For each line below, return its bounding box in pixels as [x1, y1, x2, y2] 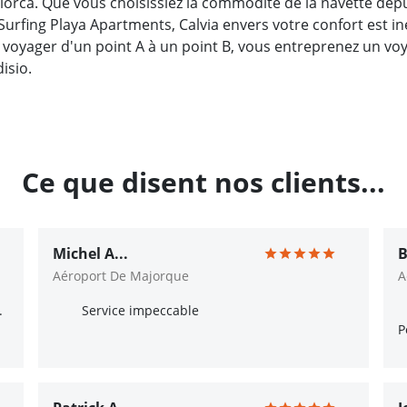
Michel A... [53, 243, 128, 263]
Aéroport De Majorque [53, 267, 189, 284]
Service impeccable [82, 302, 199, 319]
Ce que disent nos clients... [22, 164, 385, 201]
